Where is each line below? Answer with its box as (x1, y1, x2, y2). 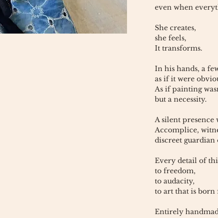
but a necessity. (155, 95, 207, 104)
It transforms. (155, 44, 202, 53)
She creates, (155, 23, 196, 32)
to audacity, (155, 177, 195, 185)
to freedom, (155, 166, 196, 175)
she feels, (155, 34, 186, 42)
